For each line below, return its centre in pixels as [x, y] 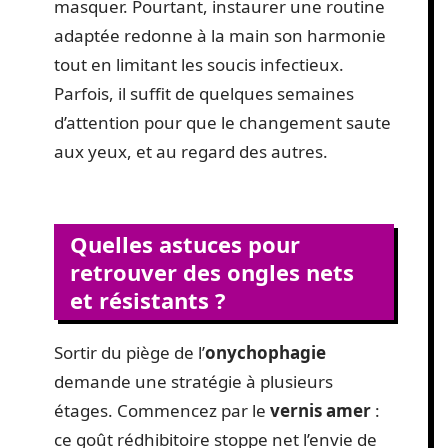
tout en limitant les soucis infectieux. [199, 64]
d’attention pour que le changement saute [222, 122]
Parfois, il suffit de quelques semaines [204, 93]
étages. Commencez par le [162, 410]
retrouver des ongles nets [212, 272]
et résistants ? [148, 300]
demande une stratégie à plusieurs [193, 381]
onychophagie [265, 352]
